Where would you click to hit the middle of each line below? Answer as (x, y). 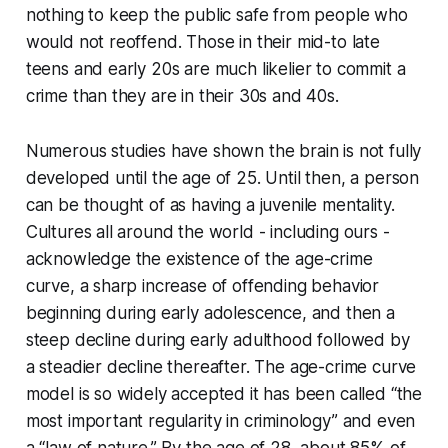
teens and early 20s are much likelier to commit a (215, 69)
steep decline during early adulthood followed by (217, 340)
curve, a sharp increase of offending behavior (202, 286)
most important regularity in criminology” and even (220, 421)
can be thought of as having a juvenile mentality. (210, 205)
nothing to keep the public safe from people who (216, 15)
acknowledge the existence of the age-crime (199, 259)
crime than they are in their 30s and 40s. (184, 96)
